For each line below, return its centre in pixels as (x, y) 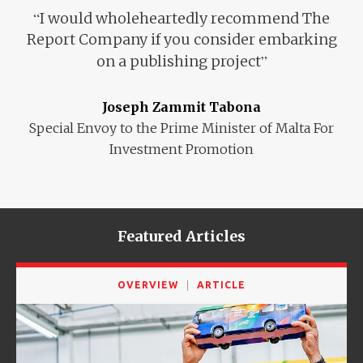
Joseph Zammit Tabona (181, 107)
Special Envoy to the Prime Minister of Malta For (181, 128)
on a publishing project (178, 61)
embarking (297, 39)
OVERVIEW (148, 284)
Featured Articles (181, 236)
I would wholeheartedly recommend (171, 18)
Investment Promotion (181, 149)
